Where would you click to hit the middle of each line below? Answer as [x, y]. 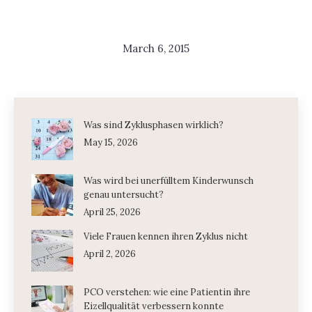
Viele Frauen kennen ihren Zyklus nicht [166, 236]
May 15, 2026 [111, 142]
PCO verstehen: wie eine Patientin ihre [167, 292]
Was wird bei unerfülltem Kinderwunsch [169, 181]
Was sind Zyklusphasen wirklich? [154, 125]
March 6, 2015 [156, 48]
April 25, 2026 [112, 212]
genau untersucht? [124, 195]
